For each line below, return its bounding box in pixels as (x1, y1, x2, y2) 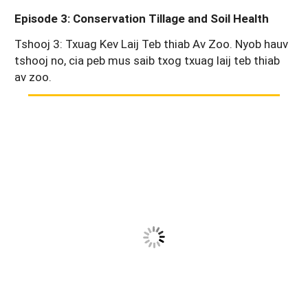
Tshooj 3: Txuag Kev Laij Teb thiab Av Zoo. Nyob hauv (14, 35, 288, 52)
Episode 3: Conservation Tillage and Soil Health (14, 10, 269, 26)
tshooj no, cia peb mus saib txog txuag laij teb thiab (14, 52, 280, 68)
